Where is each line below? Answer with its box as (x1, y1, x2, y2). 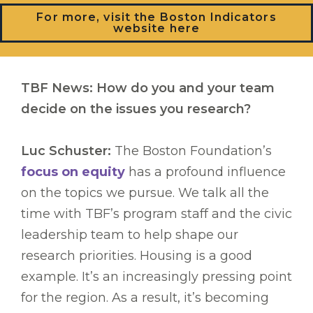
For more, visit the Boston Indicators (36, 10, 277, 24)
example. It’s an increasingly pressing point (21, 269, 292, 285)
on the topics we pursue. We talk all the (21, 185, 269, 201)
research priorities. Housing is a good (21, 248, 252, 264)
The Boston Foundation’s (115, 143, 272, 159)
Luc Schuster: (21, 143, 115, 159)
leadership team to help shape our (21, 227, 238, 243)
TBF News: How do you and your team (21, 80, 275, 96)
